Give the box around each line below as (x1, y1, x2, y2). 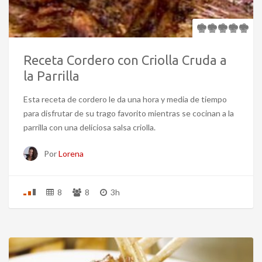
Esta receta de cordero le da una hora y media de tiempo (23, 94, 227, 104)
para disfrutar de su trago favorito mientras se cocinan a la (23, 108, 234, 118)
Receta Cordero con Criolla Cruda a (23, 52, 227, 67)
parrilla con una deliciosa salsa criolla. (23, 122, 156, 132)
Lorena (58, 148, 84, 158)
